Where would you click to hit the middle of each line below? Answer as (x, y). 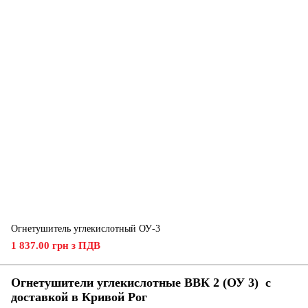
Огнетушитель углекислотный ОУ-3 (86, 229)
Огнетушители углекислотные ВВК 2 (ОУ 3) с (141, 283)
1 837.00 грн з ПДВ (56, 245)
